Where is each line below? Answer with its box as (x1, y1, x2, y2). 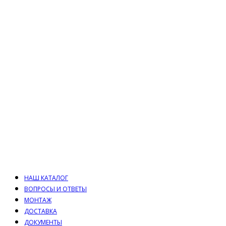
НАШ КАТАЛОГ (24, 174, 68, 182)
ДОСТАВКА (24, 207, 57, 215)
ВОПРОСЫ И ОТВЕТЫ (24, 185, 87, 193)
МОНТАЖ (24, 196, 51, 204)
